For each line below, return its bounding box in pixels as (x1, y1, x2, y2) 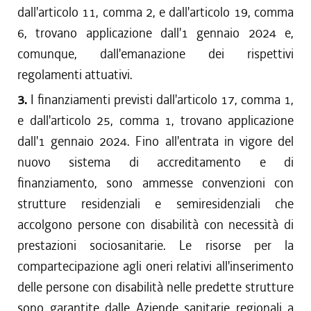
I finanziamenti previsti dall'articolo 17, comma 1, (31, 91, 294, 108)
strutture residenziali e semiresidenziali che (17, 195, 294, 212)
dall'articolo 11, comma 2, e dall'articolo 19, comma (17, 3, 294, 21)
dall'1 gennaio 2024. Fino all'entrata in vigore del (17, 133, 294, 150)
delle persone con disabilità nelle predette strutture (17, 278, 294, 296)
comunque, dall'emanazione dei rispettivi (17, 45, 294, 62)
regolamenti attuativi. (17, 66, 133, 83)
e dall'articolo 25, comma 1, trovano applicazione (17, 112, 294, 129)
